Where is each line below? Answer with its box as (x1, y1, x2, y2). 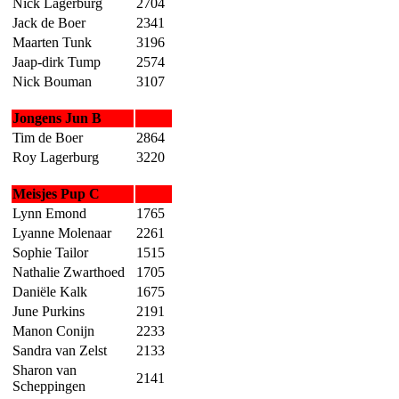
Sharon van (12, 362, 77, 378)
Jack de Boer (12, 14, 85, 30)
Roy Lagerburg (12, 149, 99, 165)
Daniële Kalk (12, 283, 87, 299)
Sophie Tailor (12, 244, 88, 260)
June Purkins (12, 303, 85, 319)
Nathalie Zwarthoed (12, 264, 125, 280)
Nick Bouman (12, 73, 92, 89)
